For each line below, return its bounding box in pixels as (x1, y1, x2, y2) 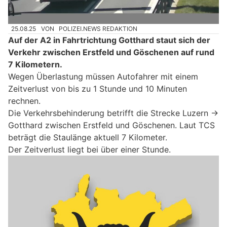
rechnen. (8, 96, 41, 106)
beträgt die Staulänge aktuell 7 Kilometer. (8, 132, 167, 143)
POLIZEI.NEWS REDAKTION (59, 25, 138, 33)
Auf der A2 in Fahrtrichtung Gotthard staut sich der (8, 35, 210, 46)
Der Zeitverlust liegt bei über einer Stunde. (8, 144, 171, 155)
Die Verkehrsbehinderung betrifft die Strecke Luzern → (8, 108, 218, 119)
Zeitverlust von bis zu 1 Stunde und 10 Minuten (8, 84, 187, 94)
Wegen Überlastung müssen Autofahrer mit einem (8, 71, 198, 82)
